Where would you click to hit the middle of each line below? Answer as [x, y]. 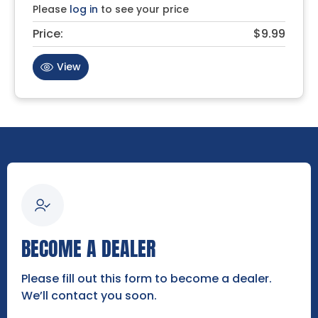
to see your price [143, 9]
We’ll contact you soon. [89, 295]
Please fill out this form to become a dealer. [147, 278]
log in [84, 9]
